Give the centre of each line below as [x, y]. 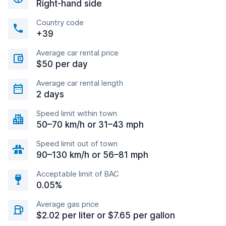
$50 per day [62, 64]
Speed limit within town [77, 113]
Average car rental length [80, 83]
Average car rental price [77, 53]
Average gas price [68, 204]
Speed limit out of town [77, 144]
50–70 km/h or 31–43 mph [90, 125]
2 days [50, 94]
